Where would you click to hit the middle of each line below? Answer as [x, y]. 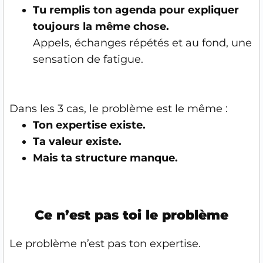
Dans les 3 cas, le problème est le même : [119, 109]
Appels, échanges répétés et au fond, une [142, 43]
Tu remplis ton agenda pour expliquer [136, 10]
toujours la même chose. [101, 26]
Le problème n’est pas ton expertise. [105, 244]
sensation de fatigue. [88, 59]
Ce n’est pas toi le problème [131, 215]
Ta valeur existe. [77, 141]
